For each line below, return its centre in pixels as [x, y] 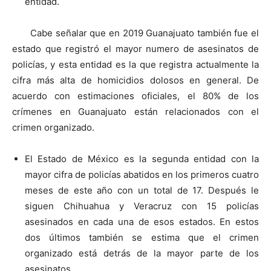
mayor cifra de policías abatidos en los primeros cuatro [142, 174]
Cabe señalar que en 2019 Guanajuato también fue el [145, 33]
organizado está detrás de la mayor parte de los [142, 253]
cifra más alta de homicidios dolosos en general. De [135, 80]
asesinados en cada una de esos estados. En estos [142, 221]
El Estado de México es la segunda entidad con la [142, 158]
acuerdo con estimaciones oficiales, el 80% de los [135, 96]
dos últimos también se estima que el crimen [142, 237]
